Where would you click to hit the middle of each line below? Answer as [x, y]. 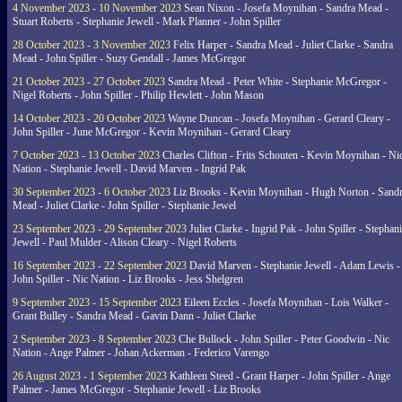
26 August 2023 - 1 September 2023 [90, 376]
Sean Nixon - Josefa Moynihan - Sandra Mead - [285, 8]
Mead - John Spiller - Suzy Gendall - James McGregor [129, 58]
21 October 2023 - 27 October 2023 [89, 82]
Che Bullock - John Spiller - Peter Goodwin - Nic [283, 339]
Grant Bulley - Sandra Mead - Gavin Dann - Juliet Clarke [134, 316]
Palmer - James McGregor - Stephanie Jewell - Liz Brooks [137, 389]
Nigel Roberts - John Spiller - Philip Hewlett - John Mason [138, 95]
